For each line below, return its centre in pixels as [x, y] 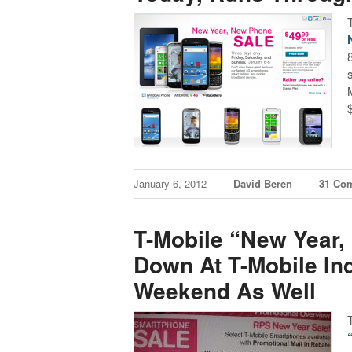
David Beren [263, 184]
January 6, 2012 [172, 184]
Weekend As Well [225, 290]
